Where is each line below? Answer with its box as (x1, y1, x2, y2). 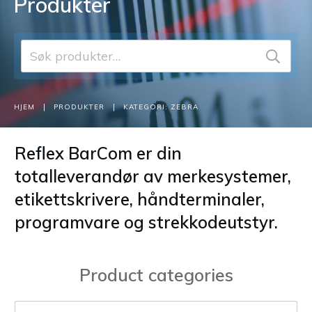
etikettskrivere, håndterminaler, (15, 189, 265, 210)
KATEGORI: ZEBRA (123, 102, 198, 112)
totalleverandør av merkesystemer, (15, 166, 291, 187)
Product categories (79, 264, 233, 286)
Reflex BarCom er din (15, 143, 182, 164)
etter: (21, 60, 50, 77)
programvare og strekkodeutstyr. (15, 212, 278, 233)
